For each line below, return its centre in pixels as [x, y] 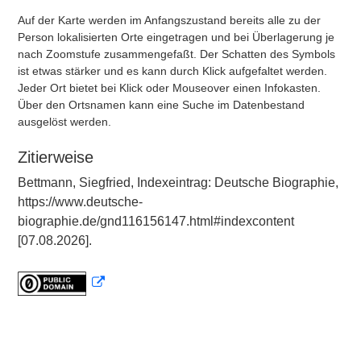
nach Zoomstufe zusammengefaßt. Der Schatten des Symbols [176, 54]
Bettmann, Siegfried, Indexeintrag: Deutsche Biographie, [178, 183]
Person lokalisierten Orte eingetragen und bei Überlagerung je [176, 37]
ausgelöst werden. [64, 122]
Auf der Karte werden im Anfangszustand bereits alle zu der [169, 20]
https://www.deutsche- [80, 202]
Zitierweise [56, 157]
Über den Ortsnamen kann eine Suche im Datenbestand [161, 105]
